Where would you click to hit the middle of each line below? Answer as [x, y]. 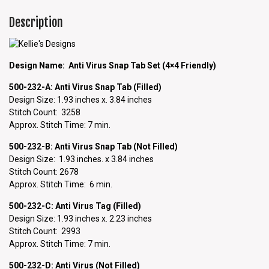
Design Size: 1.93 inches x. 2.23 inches [80, 218]
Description [36, 23]
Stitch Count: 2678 [44, 171]
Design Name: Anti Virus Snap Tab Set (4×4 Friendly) [113, 65]
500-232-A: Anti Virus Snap [63, 87]
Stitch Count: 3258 [45, 112]
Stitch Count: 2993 [45, 231]
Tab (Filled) [139, 87]
